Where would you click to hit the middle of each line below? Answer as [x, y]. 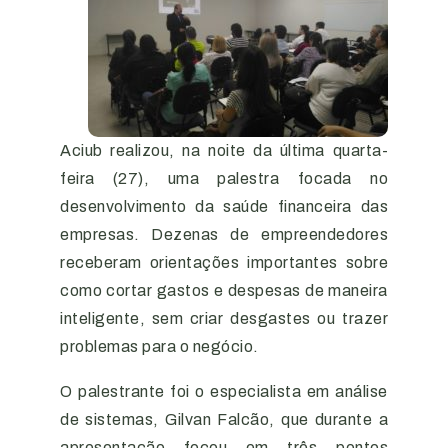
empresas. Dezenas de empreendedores [224, 234]
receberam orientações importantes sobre [224, 262]
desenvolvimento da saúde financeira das [224, 206]
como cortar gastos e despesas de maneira [224, 290]
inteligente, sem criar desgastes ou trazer [224, 318]
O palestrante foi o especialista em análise [224, 391]
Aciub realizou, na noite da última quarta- [224, 150]
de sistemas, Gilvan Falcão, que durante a [224, 419]
